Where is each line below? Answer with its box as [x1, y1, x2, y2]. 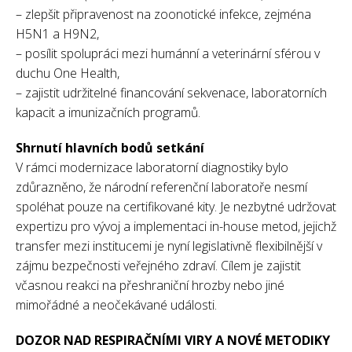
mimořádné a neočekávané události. [16, 295, 217, 313]
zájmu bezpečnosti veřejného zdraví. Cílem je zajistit [16, 256, 301, 274]
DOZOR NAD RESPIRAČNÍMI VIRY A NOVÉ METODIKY [16, 331, 330, 349]
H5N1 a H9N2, [16, 24, 99, 42]
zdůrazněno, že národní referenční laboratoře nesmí [16, 178, 307, 196]
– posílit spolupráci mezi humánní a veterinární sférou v [16, 44, 320, 62]
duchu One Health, [16, 64, 119, 82]
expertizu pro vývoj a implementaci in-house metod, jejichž [16, 217, 336, 235]
